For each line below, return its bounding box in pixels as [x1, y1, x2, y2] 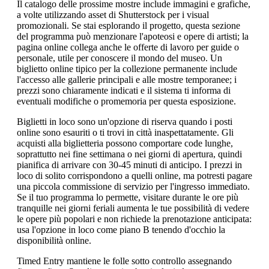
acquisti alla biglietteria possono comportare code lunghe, [17, 138, 233, 149]
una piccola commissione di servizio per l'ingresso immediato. [17, 181, 250, 192]
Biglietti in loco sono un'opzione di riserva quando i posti [17, 116, 232, 127]
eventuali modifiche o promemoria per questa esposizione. [17, 96, 236, 107]
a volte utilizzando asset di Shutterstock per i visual [17, 10, 209, 20]
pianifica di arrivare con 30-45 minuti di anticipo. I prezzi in [17, 160, 242, 171]
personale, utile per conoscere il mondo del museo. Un [17, 53, 222, 64]
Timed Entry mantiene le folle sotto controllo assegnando [17, 256, 232, 267]
